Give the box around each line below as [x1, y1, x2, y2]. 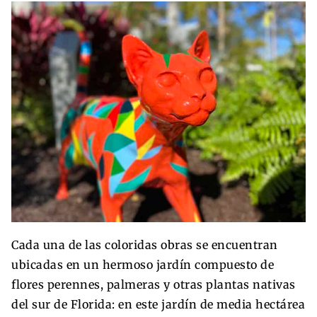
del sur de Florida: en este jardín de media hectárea [11, 296, 305, 311]
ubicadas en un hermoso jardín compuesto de [11, 257, 274, 272]
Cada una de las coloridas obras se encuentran [11, 237, 278, 252]
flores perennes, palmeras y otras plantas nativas [11, 277, 296, 292]
